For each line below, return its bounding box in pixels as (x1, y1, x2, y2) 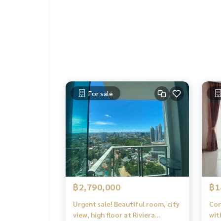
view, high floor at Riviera (73, 210, 155, 220)
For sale (88, 89, 113, 98)
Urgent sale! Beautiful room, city (73, 199, 180, 209)
